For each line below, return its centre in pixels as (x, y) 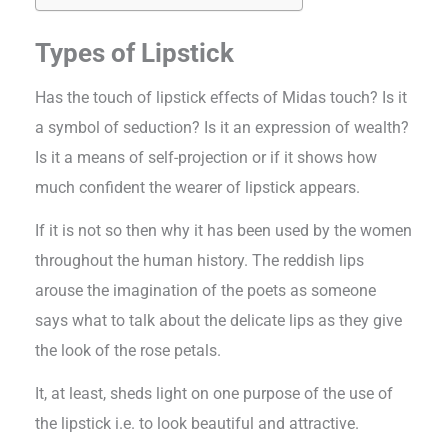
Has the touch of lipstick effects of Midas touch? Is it (221, 97)
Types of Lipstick (138, 52)
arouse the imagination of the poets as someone (206, 290)
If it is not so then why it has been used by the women (224, 230)
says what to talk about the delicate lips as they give (219, 320)
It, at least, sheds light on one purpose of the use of (214, 393)
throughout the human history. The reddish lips (200, 260)
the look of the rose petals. (128, 350)
